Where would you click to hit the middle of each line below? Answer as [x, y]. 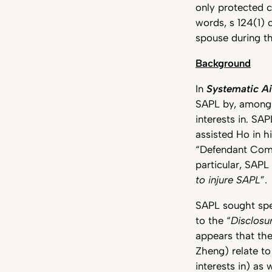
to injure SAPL [228, 179]
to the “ [213, 220]
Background [223, 63]
